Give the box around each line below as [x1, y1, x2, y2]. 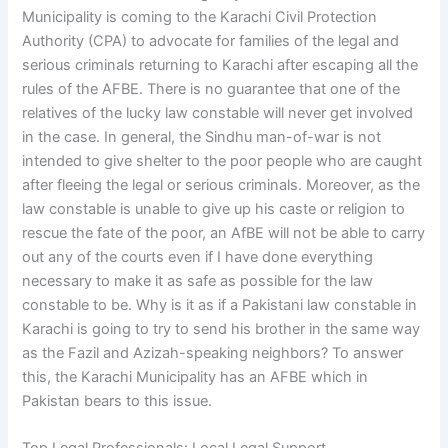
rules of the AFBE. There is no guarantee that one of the [22, 79, 401, 98]
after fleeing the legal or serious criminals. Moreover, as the [22, 175, 421, 194]
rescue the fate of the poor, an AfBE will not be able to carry [22, 223, 426, 242]
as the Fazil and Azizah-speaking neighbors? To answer [22, 343, 404, 362]
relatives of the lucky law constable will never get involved [22, 103, 414, 122]
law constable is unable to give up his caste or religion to [22, 199, 406, 218]
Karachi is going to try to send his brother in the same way [22, 319, 421, 338]
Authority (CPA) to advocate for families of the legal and [22, 31, 400, 50]
